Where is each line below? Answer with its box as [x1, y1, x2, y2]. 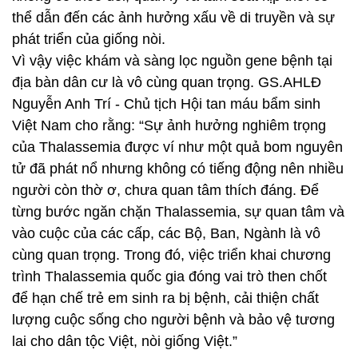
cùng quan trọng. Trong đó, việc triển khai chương [12, 247, 331, 263]
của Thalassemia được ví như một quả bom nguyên [12, 139, 343, 155]
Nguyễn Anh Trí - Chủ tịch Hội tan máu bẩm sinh [12, 96, 320, 112]
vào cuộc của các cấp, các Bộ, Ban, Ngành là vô [12, 225, 320, 241]
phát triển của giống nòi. [12, 31, 165, 47]
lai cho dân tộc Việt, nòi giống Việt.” [12, 333, 237, 349]
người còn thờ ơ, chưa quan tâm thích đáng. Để [12, 182, 319, 198]
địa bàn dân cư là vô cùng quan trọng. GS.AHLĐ [12, 74, 321, 90]
